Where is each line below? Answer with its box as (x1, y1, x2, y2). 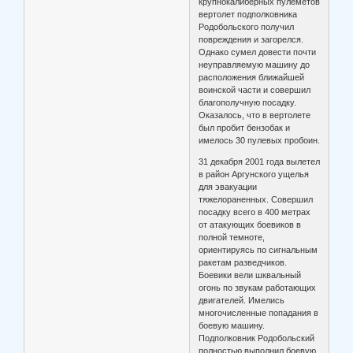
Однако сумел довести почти (199, 46, 317, 57)
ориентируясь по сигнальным (199, 244, 318, 255)
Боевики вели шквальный (199, 269, 302, 280)
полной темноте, (199, 232, 266, 242)
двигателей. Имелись (199, 295, 285, 305)
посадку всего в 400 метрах (199, 206, 311, 217)
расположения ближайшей (199, 72, 305, 82)
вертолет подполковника (199, 9, 298, 19)
